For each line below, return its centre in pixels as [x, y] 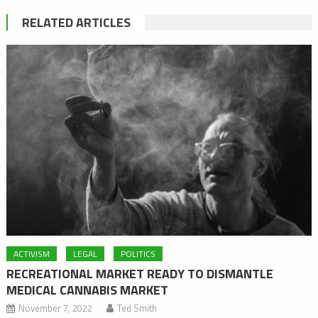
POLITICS [138, 253]
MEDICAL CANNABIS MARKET [88, 290]
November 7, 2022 [56, 308]
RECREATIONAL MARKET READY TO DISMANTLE [140, 273]
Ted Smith [137, 308]
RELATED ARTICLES [76, 22]
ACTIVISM [32, 253]
